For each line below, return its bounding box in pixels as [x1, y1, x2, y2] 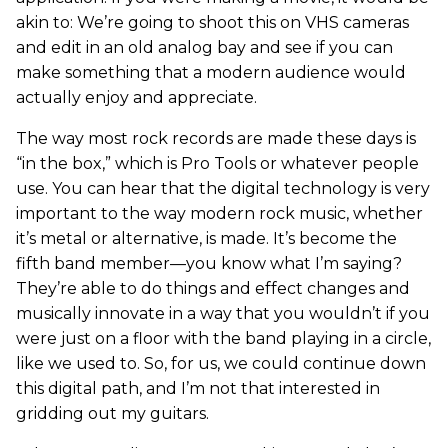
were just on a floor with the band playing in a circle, [16, 328, 431, 348]
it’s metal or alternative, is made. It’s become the [16, 228, 397, 248]
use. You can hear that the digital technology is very [16, 178, 430, 198]
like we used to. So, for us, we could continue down [16, 353, 426, 373]
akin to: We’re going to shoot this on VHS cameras [16, 12, 409, 32]
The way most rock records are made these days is [16, 128, 416, 148]
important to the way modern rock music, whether [16, 203, 423, 223]
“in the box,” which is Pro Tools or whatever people [16, 153, 419, 173]
